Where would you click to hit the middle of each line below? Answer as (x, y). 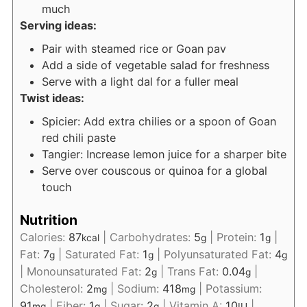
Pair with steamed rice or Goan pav (134, 49)
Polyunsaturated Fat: (219, 254)
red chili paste (78, 138)
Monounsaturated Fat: (85, 271)
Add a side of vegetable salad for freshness (155, 65)
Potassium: (233, 288)
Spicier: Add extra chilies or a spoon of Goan (159, 122)
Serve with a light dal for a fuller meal (140, 82)
